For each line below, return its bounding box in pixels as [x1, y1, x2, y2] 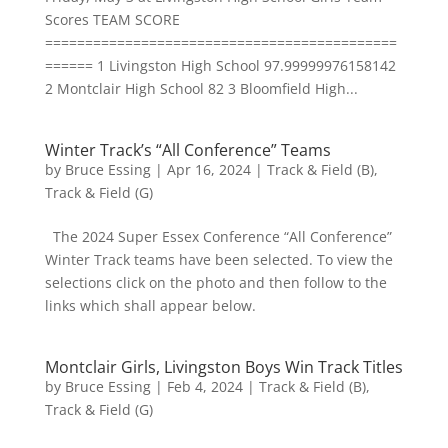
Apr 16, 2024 [166, 160, 251, 179]
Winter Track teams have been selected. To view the [44, 250, 393, 269]
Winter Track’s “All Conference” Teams [44, 139, 331, 161]
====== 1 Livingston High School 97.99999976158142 [44, 56, 396, 75]
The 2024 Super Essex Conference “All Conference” [44, 227, 392, 246]
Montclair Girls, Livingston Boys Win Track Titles [44, 356, 403, 378]
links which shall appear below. [44, 296, 264, 315]
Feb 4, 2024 [166, 377, 243, 396]
